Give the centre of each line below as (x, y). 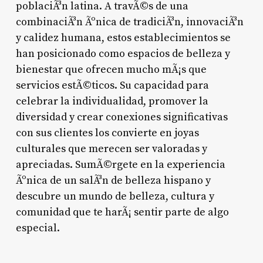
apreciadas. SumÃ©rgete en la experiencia (120, 164)
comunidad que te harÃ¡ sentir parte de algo (122, 212)
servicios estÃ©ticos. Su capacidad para (112, 85)
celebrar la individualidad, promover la (112, 101)
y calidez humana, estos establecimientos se (123, 38)
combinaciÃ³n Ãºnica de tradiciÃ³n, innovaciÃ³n (129, 22)
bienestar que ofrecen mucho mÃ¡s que (111, 69)
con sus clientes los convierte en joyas (107, 133)
